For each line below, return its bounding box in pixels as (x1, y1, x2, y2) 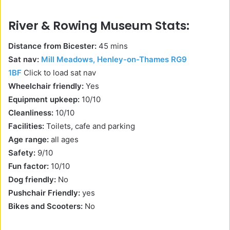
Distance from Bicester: (8, 41, 97, 51)
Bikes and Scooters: (8, 201, 85, 212)
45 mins (97, 41, 130, 51)
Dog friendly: (8, 175, 58, 185)
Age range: (8, 135, 49, 145)
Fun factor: (8, 161, 49, 171)
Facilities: (8, 121, 44, 131)
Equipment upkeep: (8, 94, 80, 105)
